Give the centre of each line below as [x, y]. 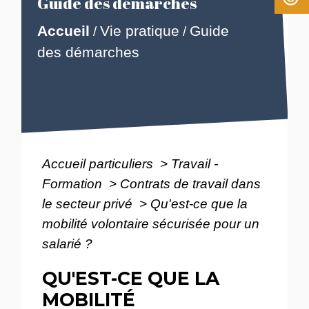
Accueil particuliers [100, 163]
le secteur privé [89, 203]
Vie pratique [139, 31]
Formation [74, 183]
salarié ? [68, 243]
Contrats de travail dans [191, 183]
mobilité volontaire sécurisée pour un [151, 223]
